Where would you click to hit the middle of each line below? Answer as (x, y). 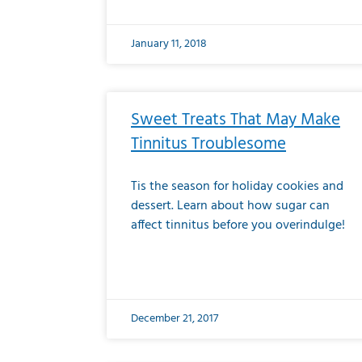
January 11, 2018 (169, 44)
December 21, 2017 (175, 319)
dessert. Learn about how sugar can (230, 206)
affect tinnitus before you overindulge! (238, 225)
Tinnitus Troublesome (208, 144)
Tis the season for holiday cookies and (237, 187)
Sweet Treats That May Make (236, 120)
